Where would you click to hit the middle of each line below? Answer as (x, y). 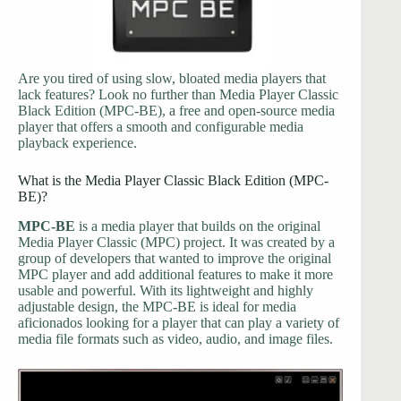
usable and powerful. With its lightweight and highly (166, 290)
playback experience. (77, 143)
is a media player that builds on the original (198, 226)
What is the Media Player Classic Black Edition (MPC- (173, 180)
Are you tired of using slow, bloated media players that (172, 78)
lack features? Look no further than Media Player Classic (178, 94)
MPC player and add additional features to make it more (175, 274)
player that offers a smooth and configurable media (161, 127)
